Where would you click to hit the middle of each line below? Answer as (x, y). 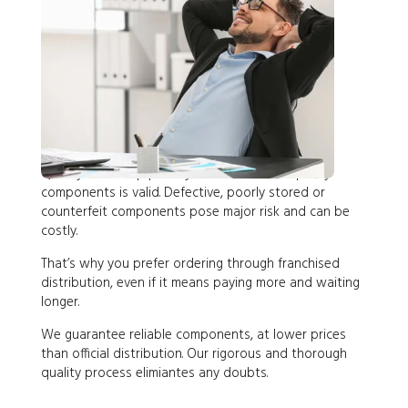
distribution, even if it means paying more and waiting (200, 283)
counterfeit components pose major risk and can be (195, 212)
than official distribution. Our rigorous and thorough (194, 354)
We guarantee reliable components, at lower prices (193, 335)
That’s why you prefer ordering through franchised (190, 264)
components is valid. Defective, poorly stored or (183, 193)
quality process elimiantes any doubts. (154, 373)
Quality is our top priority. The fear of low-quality (185, 173)
